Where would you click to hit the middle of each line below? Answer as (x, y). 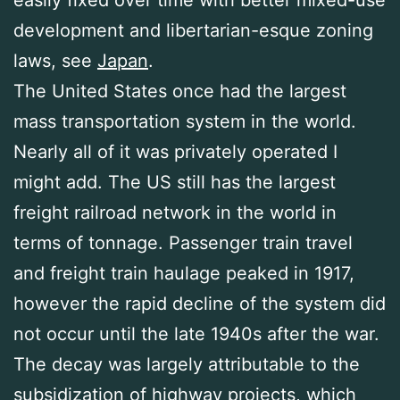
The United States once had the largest (180, 92)
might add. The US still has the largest (175, 183)
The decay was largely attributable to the (187, 365)
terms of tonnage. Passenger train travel (183, 243)
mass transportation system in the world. (185, 122)
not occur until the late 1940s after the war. (196, 334)
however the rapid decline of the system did (200, 304)
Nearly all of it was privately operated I (175, 152)
